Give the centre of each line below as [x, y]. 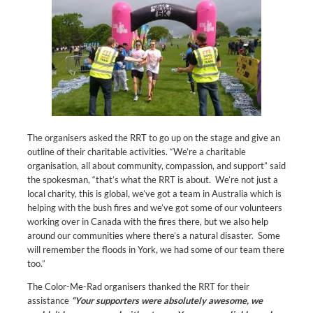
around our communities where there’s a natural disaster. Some [154, 235]
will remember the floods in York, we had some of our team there [156, 249]
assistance [49, 300]
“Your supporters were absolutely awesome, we [167, 300]
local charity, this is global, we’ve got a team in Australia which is [154, 193]
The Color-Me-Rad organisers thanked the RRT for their [138, 286]
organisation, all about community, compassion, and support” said [156, 165]
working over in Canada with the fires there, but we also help [148, 221]
